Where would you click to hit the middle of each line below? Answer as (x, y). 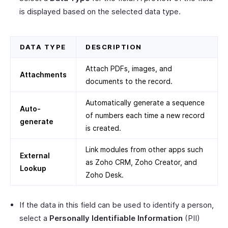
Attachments (43, 75)
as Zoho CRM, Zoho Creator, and (141, 162)
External (35, 156)
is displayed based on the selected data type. (100, 12)
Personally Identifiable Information (116, 218)
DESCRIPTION (114, 47)
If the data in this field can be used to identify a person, (117, 205)
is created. (103, 128)
